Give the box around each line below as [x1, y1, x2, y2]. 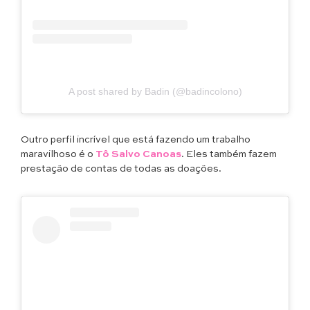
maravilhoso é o [21, 149, 95, 160]
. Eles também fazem [181, 149, 277, 160]
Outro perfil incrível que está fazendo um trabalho [21, 135, 250, 145]
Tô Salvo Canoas [95, 149, 181, 160]
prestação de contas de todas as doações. [21, 164, 221, 174]
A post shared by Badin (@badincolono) [68, 85, 242, 97]
